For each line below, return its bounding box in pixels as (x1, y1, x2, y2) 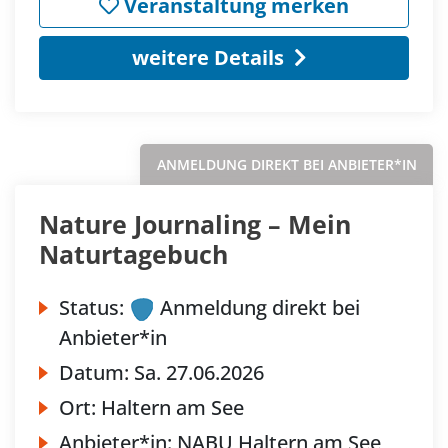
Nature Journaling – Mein (39, 207, 351, 242)
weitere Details (131, 44, 284, 72)
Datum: (59, 359, 134, 387)
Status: (59, 294, 124, 322)
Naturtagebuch (39, 237, 228, 272)
